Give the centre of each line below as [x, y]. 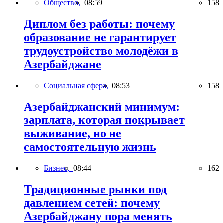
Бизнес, [58, 168]
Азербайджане [62, 64]
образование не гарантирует [100, 37]
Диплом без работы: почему [99, 24]
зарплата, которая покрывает [104, 120]
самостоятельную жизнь [90, 147]
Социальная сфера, [78, 85]
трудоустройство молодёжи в [101, 51]
